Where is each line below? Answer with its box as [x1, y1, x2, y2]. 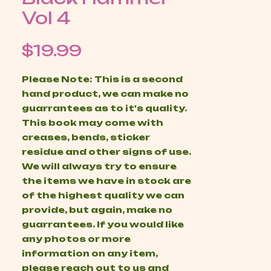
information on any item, [22, 248, 158, 258]
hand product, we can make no [22, 88, 189, 99]
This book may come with [22, 117, 163, 128]
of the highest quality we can [22, 190, 184, 200]
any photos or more [22, 233, 131, 244]
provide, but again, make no [22, 204, 172, 215]
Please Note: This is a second [22, 74, 183, 84]
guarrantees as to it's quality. [22, 103, 187, 113]
